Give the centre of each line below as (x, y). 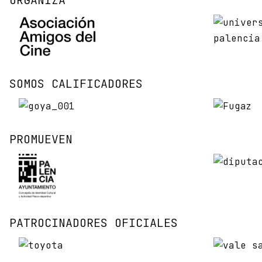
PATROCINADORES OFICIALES (94, 223)
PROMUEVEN (41, 139)
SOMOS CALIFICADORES (76, 84)
